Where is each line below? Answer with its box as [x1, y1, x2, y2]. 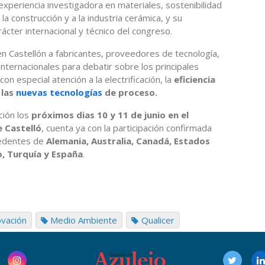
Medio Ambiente [50, 214, 118, 227]
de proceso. [102, 86, 157, 98]
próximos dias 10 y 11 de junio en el [31, 108, 189, 121]
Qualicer [141, 214, 175, 227]
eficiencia [174, 73, 215, 85]
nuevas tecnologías [16, 86, 102, 98]
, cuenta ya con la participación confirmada [41, 121, 212, 134]
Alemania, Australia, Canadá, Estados [46, 134, 210, 147]
